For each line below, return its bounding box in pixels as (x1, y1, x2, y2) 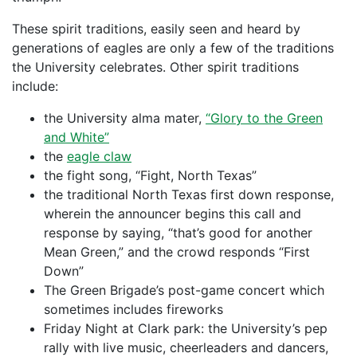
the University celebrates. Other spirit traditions (12, 59, 299, 75)
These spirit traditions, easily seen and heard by (12, 21, 300, 37)
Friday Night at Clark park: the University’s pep (44, 320, 328, 336)
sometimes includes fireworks (44, 301, 223, 317)
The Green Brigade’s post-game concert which (44, 282, 324, 298)
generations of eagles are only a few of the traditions (12, 40, 334, 56)
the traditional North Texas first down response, (44, 186, 334, 202)
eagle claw (67, 148, 131, 164)
